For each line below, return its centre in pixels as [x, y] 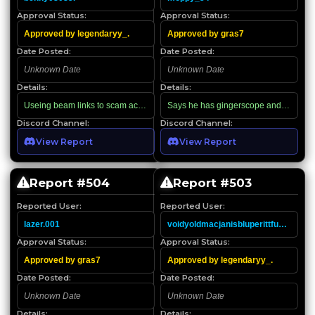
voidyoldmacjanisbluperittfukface [234, 224]
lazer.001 [42, 224]
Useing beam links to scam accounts [94, 105]
